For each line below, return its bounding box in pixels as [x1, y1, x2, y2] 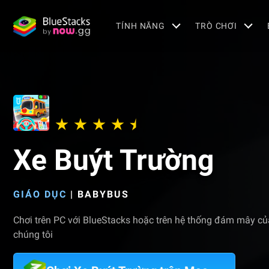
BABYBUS [77, 189, 129, 200]
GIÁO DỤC [13, 189, 67, 200]
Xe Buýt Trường [13, 143, 214, 177]
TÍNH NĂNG [116, 20, 166, 31]
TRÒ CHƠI [195, 20, 238, 31]
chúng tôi [13, 229, 53, 240]
